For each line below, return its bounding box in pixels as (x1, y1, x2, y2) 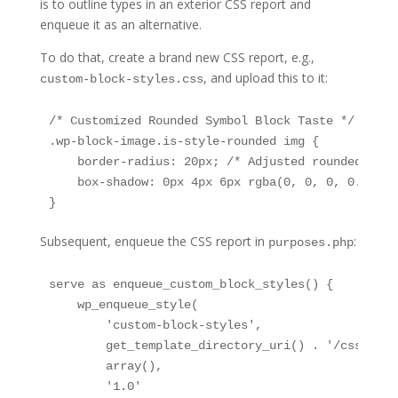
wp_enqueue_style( (48, 297, 198, 312)
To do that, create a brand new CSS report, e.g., (39, 48, 314, 66)
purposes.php (267, 235, 354, 250)
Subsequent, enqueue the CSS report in (39, 232, 268, 250)
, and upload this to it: (203, 68, 328, 86)
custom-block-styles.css (39, 71, 203, 86)
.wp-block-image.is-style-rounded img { (48, 133, 319, 148)
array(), (48, 358, 163, 373)
